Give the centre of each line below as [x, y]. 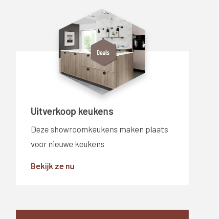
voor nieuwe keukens [67, 144]
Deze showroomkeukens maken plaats [99, 129]
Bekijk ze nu [52, 166]
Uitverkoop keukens [72, 111]
